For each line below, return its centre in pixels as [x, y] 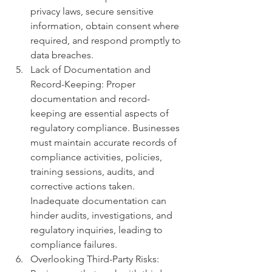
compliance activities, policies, [97, 157]
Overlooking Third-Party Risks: [96, 259]
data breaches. [62, 55]
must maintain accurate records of [105, 143]
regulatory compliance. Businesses [106, 128]
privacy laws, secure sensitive [93, 12]
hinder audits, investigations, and [103, 216]
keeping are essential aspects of [101, 114]
